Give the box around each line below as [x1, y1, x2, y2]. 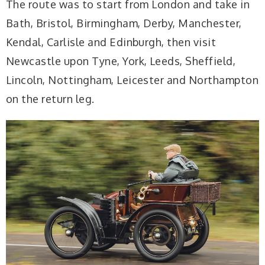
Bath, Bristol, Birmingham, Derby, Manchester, [6, 16, 242, 30]
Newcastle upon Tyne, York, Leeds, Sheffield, [6, 54, 236, 67]
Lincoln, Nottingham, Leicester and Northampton [6, 73, 259, 86]
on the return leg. [6, 92, 95, 105]
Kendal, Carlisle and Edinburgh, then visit [6, 35, 216, 49]
